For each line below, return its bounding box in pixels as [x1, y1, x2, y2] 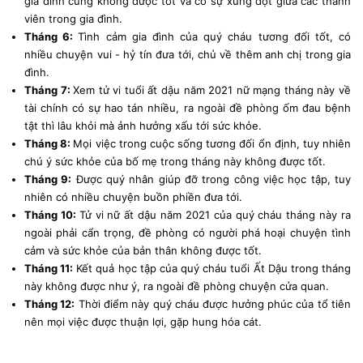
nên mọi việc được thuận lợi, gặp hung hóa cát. [24, 314, 262, 328]
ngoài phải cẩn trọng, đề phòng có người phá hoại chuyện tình [24, 225, 351, 239]
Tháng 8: [24, 136, 74, 150]
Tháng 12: [24, 297, 75, 310]
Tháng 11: [24, 261, 74, 275]
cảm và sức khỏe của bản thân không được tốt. [24, 243, 262, 257]
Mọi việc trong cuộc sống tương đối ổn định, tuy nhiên [73, 136, 352, 150]
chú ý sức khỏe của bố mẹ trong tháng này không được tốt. [24, 154, 326, 168]
